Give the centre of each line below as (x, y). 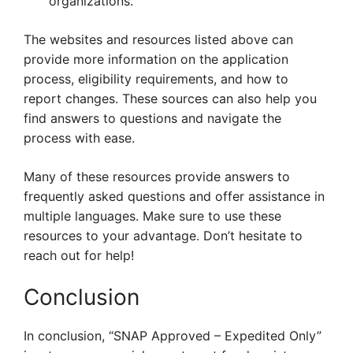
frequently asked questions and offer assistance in (174, 197)
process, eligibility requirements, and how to (156, 79)
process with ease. (79, 138)
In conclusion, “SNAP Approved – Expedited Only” (173, 336)
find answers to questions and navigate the (152, 119)
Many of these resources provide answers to (157, 177)
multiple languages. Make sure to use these (152, 216)
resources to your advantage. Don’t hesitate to (163, 236)
